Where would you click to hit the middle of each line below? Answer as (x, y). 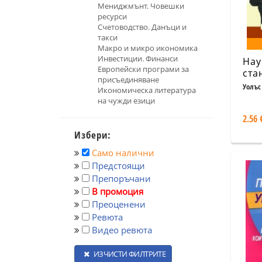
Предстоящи (118, 166)
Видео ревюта (122, 230)
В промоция (118, 191)
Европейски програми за (143, 69)
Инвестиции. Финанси (138, 58)
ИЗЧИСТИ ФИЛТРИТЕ (129, 254)
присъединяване (128, 80)
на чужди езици (126, 101)
